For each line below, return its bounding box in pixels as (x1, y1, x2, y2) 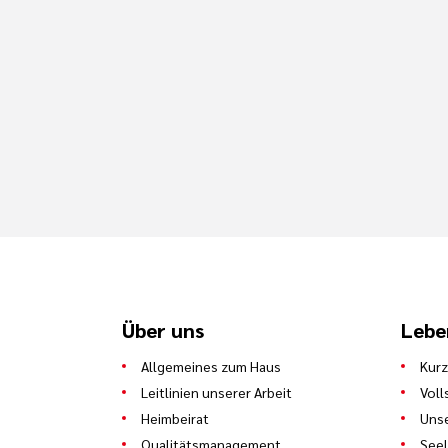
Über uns (122, 316, 204, 343)
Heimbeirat (141, 408, 209, 427)
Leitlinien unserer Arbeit (141, 382, 292, 401)
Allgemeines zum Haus (141, 356, 281, 375)
